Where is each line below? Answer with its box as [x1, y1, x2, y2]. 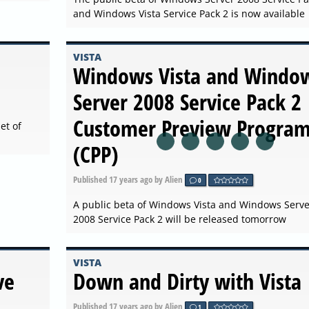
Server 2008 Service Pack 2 [72, 86, 301, 117]
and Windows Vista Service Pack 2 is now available [72, 6, 305, 20]
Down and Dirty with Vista [72, 266, 301, 297]
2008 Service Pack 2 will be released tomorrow [72, 212, 286, 226]
